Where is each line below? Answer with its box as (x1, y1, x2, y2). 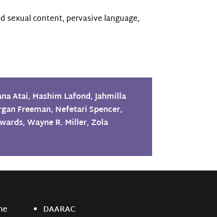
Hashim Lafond (32, 90, 91, 104)
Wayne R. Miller (27, 116, 87, 130)
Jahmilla (95, 90, 126, 104)
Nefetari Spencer (55, 103, 121, 117)
